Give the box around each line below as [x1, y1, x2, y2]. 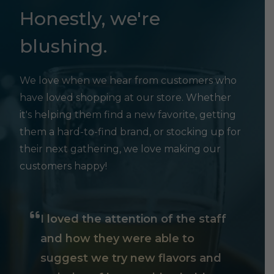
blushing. [20, 35, 107, 57]
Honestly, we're [20, 7, 160, 30]
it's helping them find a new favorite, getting [20, 109, 236, 120]
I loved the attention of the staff [40, 212, 226, 226]
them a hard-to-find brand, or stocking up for [20, 126, 241, 138]
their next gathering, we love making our [20, 143, 221, 155]
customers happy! [20, 160, 107, 172]
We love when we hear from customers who [20, 75, 237, 86]
